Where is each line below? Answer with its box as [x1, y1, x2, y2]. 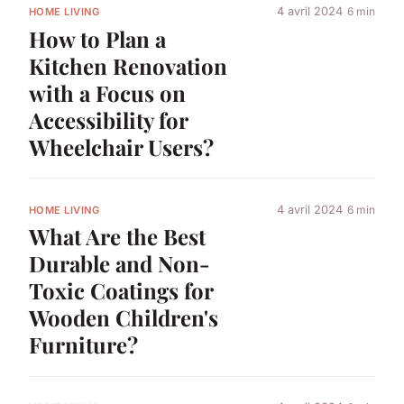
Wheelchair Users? [29, 133, 214, 162]
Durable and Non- [29, 249, 210, 279]
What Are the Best [29, 222, 206, 252]
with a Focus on [29, 78, 186, 108]
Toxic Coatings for [29, 276, 213, 306]
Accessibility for [29, 106, 188, 135]
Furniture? [29, 330, 138, 360]
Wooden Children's [29, 303, 218, 333]
